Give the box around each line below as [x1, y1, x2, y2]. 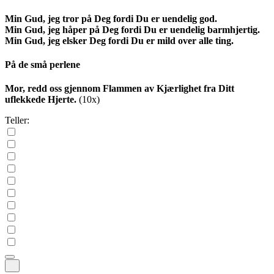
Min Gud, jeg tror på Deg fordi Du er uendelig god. [5, 13, 217, 24]
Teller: [5, 115, 29, 126]
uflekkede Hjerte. [5, 94, 76, 105]
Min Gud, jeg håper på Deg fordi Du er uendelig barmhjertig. [5, 24, 260, 35]
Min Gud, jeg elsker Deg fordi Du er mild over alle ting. [5, 35, 234, 46]
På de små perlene [5, 59, 80, 70]
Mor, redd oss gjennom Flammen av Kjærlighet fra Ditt [5, 83, 234, 94]
